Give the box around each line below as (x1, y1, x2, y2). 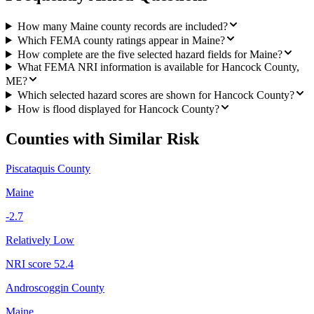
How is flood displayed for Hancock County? (17, 102, 219, 115)
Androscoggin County (6, 281, 104, 294)
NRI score (6, 257, 54, 270)
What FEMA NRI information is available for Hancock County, (17, 60, 299, 73)
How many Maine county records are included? (17, 20, 228, 32)
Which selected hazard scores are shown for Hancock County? (17, 88, 294, 101)
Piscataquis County (6, 162, 90, 175)
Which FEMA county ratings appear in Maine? (17, 34, 225, 46)
